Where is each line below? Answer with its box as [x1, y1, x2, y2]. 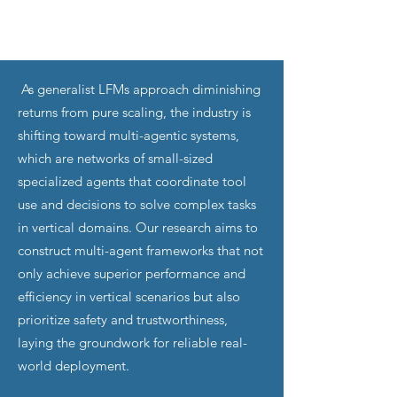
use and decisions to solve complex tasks [18, 196, 256, 213]
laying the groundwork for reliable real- [18, 334, 247, 351]
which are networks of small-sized [18, 150, 213, 167]
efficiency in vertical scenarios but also [18, 288, 240, 305]
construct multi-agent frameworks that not [18, 242, 263, 259]
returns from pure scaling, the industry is [18, 104, 251, 121]
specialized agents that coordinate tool [18, 173, 246, 190]
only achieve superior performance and [18, 265, 245, 282]
